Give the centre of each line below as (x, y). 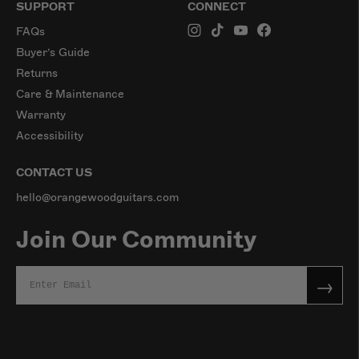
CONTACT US (54, 172)
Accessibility (50, 135)
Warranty (41, 115)
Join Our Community (136, 239)
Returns (37, 73)
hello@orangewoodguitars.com (97, 197)
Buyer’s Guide (53, 52)
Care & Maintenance (70, 94)
